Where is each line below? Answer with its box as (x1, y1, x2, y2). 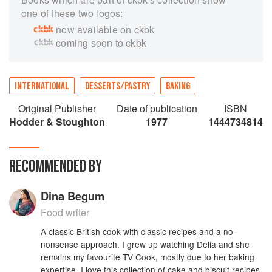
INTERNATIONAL (15, 80, 69, 92)
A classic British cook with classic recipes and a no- (41, 225, 237, 237)
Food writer (41, 205, 90, 219)
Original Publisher (18, 101, 96, 115)
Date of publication (116, 101, 197, 115)
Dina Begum (41, 188, 105, 204)
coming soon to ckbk (56, 36, 147, 50)
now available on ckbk (56, 22, 155, 36)
